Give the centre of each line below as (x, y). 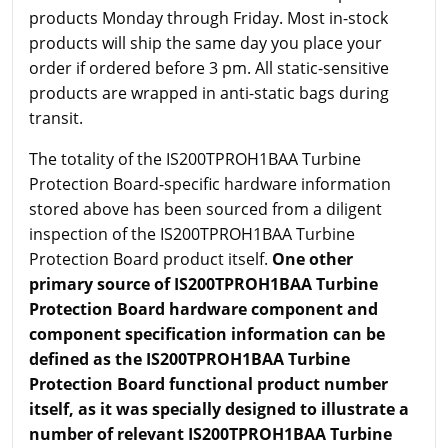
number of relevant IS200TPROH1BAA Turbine (210, 434)
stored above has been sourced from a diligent (205, 209)
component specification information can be (207, 334)
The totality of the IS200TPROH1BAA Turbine (195, 159)
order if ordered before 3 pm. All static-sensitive (209, 68)
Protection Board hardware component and (203, 309)
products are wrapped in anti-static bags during (209, 93)
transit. (56, 118)
